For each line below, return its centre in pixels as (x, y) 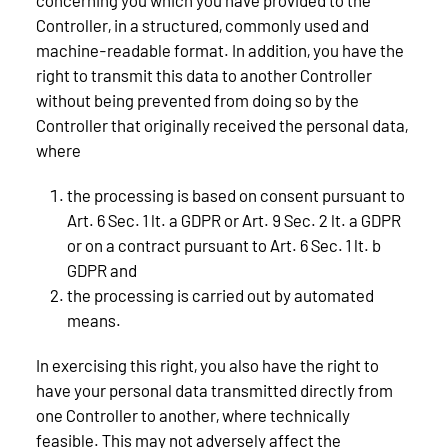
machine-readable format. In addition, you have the (220, 49)
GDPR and (101, 269)
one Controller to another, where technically (193, 414)
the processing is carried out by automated (220, 294)
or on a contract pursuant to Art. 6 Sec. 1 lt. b (223, 244)
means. (93, 319)
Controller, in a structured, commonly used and (202, 24)
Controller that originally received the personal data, (222, 124)
